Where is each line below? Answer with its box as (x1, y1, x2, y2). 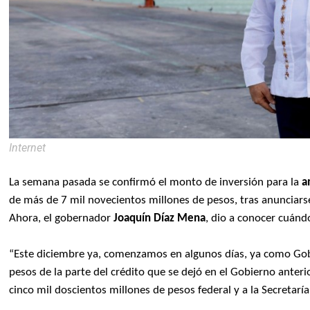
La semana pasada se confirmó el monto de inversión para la (9, 176, 300, 189)
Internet (9, 141, 46, 155)
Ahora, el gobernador (9, 212, 114, 225)
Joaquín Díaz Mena (113, 212, 206, 225)
